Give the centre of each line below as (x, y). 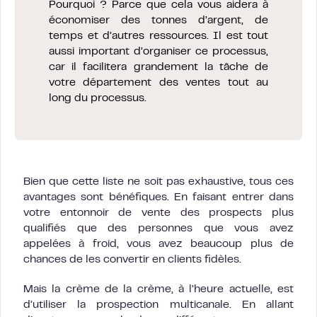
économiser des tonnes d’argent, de (158, 21)
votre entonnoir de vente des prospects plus (158, 213)
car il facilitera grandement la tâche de (158, 68)
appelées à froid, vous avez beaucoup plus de (158, 244)
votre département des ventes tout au (158, 83)
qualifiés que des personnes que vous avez (158, 229)
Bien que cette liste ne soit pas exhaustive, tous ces (158, 182)
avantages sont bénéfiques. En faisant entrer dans (158, 198)
